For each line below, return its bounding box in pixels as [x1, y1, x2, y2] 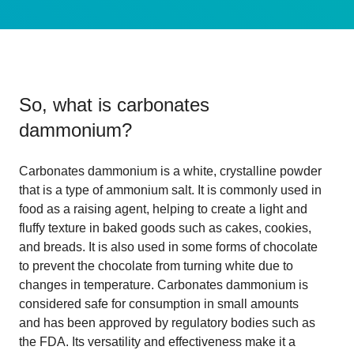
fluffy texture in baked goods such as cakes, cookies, [19, 220, 311, 235]
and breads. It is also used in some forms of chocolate [19, 239, 318, 254]
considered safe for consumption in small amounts [19, 296, 299, 311]
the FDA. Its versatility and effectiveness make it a [19, 334, 296, 348]
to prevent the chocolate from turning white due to [19, 258, 293, 273]
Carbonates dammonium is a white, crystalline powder [19, 164, 322, 178]
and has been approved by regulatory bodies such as [19, 315, 315, 330]
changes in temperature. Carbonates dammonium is [19, 277, 308, 292]
